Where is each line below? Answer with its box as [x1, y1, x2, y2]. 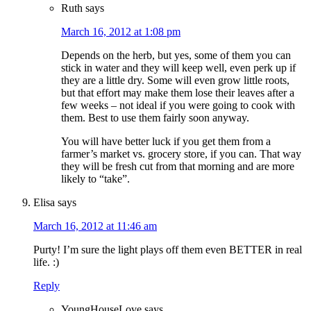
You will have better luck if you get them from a [61, 135, 271, 148]
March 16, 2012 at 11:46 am [33, 220, 157, 233]
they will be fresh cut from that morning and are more [61, 160, 294, 173]
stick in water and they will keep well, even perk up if [61, 62, 296, 74]
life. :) [33, 256, 59, 269]
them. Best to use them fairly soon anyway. [61, 112, 249, 124]
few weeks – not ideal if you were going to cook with [61, 99, 295, 112]
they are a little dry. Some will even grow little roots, [61, 74, 289, 87]
